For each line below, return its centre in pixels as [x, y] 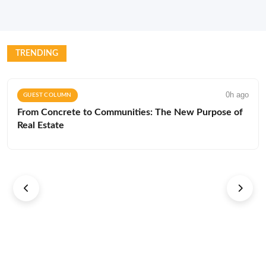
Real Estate [41, 125]
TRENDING [37, 53]
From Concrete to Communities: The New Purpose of [130, 112]
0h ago [237, 94]
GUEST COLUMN [47, 95]
